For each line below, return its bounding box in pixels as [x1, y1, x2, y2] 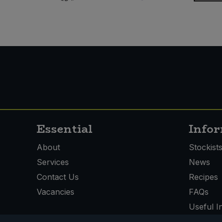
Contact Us [37, 172, 79, 182]
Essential [37, 120, 93, 138]
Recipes [188, 172, 218, 182]
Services [37, 157, 69, 167]
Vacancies [37, 187, 74, 197]
